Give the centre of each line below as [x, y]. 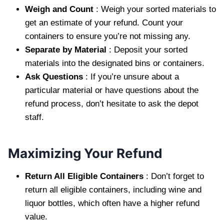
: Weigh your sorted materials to [156, 9]
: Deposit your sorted [148, 49]
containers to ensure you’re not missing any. [109, 36]
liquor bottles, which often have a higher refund [112, 203]
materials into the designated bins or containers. [116, 63]
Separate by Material [67, 49]
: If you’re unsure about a [132, 76]
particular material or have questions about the [112, 90]
